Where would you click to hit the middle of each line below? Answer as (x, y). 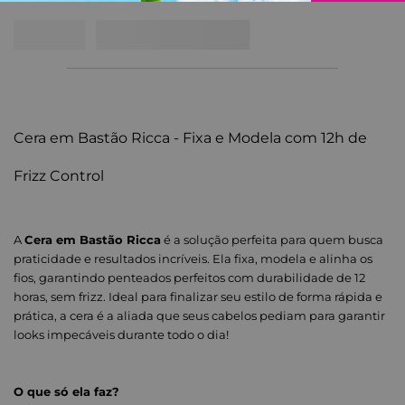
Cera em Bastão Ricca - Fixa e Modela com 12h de (190, 138)
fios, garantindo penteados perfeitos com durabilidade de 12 (189, 278)
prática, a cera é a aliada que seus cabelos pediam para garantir (199, 316)
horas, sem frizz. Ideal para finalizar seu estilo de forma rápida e (198, 297)
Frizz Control (59, 176)
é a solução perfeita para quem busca (272, 240)
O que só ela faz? (66, 392)
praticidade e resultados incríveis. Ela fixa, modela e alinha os (193, 259)
